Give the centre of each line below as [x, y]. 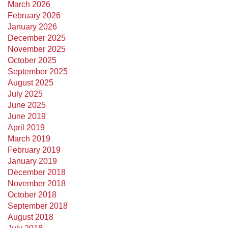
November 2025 [37, 49]
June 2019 [27, 116]
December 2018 [37, 172]
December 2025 [37, 38]
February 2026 [34, 16]
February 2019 [34, 150]
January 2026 [32, 27]
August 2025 [31, 83]
